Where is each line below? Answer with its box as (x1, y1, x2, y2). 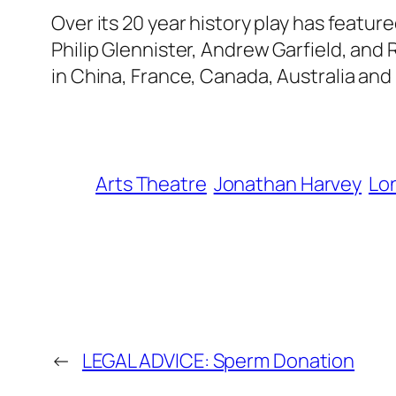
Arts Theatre (95, 171, 207, 198)
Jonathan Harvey (213, 171, 362, 198)
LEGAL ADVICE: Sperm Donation (81, 347, 355, 375)
